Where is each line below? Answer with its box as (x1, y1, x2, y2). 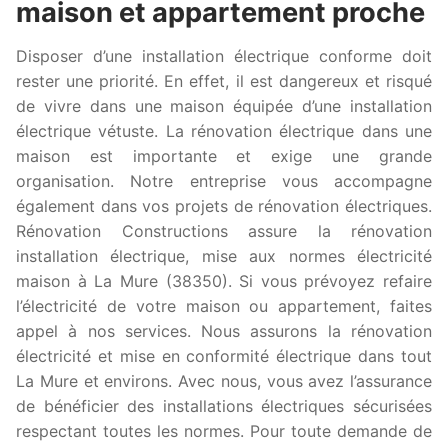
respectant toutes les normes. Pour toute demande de (16, 421, 432, 442)
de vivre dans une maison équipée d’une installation (16, 96, 432, 117)
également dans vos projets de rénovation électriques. (16, 196, 432, 217)
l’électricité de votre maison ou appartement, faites (16, 296, 432, 317)
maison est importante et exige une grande (16, 146, 432, 167)
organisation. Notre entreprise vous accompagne (16, 171, 432, 192)
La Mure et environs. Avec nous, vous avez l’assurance (16, 371, 432, 392)
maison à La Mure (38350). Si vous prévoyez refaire (16, 271, 432, 292)
